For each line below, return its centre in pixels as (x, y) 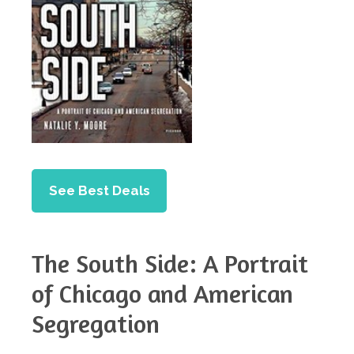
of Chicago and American (162, 293)
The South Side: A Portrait (170, 263)
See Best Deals (99, 190)
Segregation (96, 323)
